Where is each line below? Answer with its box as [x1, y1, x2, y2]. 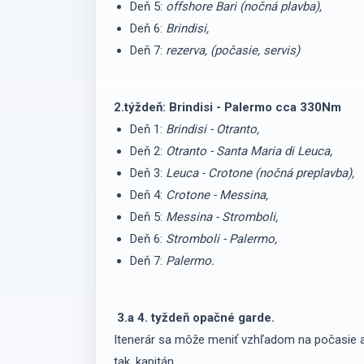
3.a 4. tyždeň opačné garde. [113, 310, 278, 325]
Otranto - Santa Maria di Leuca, [165, 143, 336, 158]
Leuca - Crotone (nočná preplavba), [165, 165, 357, 180]
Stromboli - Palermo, [165, 231, 280, 246]
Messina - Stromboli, [165, 209, 281, 224]
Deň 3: [129, 165, 166, 180]
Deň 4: [129, 187, 166, 202]
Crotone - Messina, [165, 187, 271, 202]
